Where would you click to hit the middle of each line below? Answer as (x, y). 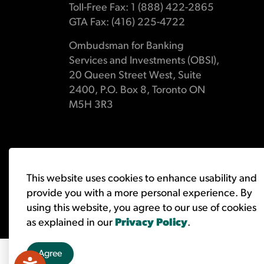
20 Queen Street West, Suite (135, 76)
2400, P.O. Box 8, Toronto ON (137, 90)
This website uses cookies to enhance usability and (142, 179)
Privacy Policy (151, 223)
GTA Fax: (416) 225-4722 (127, 23)
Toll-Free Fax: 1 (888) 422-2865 (141, 8)
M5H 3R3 (91, 105)
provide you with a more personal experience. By (139, 194)
